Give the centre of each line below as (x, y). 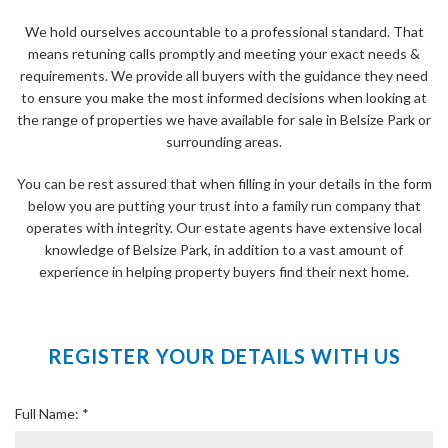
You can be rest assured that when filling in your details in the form (224, 184)
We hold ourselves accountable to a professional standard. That (224, 32)
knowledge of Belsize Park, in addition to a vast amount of (224, 250)
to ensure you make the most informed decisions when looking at (224, 98)
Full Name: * (52, 414)
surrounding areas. (224, 142)
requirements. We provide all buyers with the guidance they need (224, 76)
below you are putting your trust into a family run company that (224, 206)
